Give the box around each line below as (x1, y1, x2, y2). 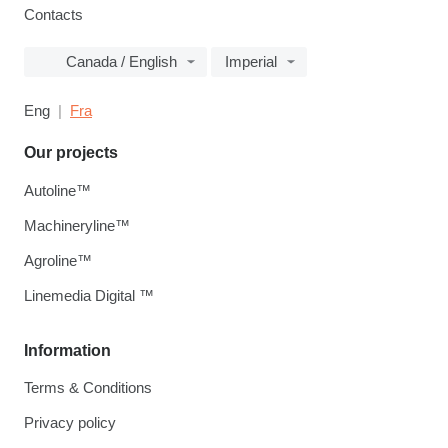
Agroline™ (24, 252, 92, 270)
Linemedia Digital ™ (24, 287, 154, 305)
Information (24, 342, 111, 360)
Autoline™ (24, 182, 91, 200)
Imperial (225, 53, 277, 71)
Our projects (24, 144, 118, 162)
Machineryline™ (24, 217, 130, 235)
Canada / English (66, 53, 177, 71)
